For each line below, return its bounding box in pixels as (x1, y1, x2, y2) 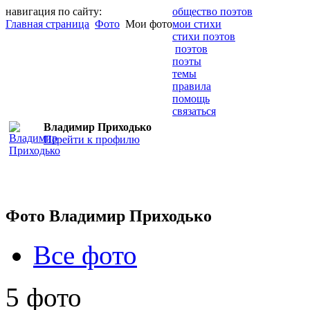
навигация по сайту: (6, 6, 102, 17)
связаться (172, 105, 216, 117)
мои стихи (172, 18, 221, 30)
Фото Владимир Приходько (6, 206, 212, 225)
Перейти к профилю (44, 134, 140, 145)
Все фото (33, 239, 137, 270)
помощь (172, 93, 210, 104)
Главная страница (6, 18, 89, 30)
